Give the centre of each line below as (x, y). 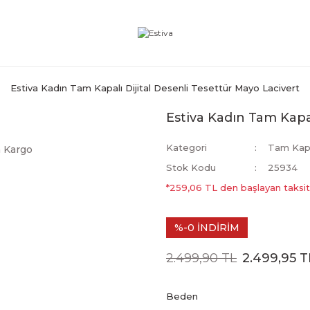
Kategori (186, 147)
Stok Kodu (191, 167)
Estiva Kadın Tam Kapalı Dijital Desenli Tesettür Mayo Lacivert (155, 88)
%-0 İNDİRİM (207, 228)
